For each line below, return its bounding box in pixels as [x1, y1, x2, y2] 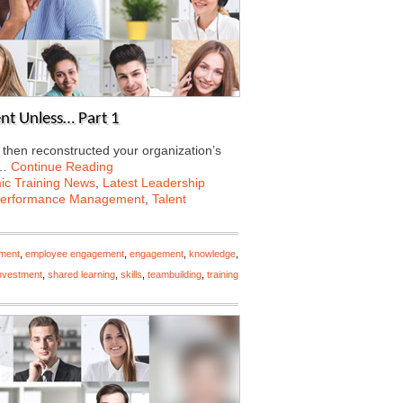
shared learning [48, 269, 115, 280]
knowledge [189, 248, 236, 259]
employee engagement [25, 248, 124, 259]
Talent [152, 192, 186, 206]
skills [121, 269, 142, 280]
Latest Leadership [103, 175, 205, 190]
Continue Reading [11, 159, 113, 174]
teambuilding [148, 269, 201, 280]
